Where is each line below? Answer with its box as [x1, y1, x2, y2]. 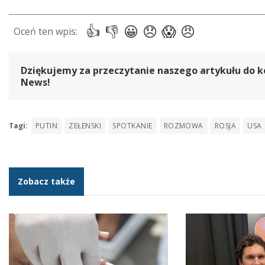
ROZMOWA [163, 121, 203, 131]
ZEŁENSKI [69, 121, 102, 131]
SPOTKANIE [112, 121, 153, 131]
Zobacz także [18, 176, 75, 188]
